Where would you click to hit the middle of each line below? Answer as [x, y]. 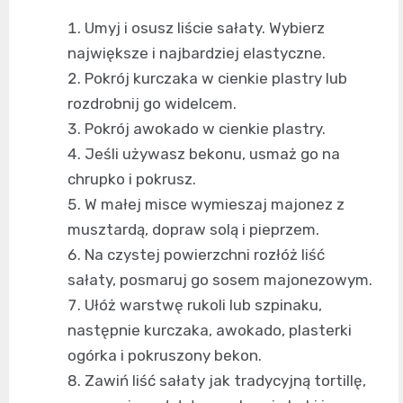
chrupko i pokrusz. [132, 179]
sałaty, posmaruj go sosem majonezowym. [220, 280]
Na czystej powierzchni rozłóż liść [205, 255]
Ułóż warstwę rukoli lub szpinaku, [203, 305]
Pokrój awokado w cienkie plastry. [205, 129]
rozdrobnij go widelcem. [152, 104]
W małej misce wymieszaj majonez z [215, 205]
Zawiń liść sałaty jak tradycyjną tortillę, [225, 381]
